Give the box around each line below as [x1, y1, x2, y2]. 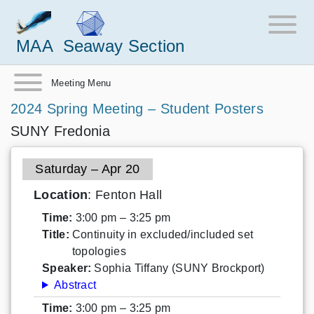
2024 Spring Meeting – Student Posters [11, 100, 264, 116]
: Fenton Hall [88, 187, 163, 202]
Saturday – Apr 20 [35, 161, 140, 177]
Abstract [53, 278, 97, 291]
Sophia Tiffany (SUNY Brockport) [94, 261, 265, 274]
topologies [71, 245, 126, 257]
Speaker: [42, 261, 92, 274]
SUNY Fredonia [11, 123, 110, 139]
